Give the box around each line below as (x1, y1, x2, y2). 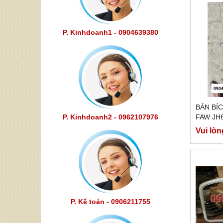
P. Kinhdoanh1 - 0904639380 (63, 28, 158, 36)
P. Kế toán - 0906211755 (71, 198, 150, 206)
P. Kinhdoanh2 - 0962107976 (63, 113, 158, 121)
